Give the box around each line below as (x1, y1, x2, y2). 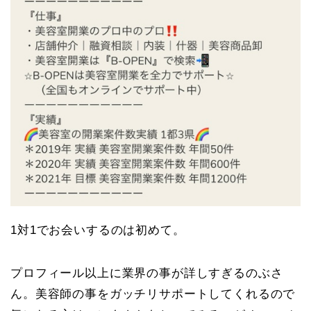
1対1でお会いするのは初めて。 (10, 224, 185, 237)
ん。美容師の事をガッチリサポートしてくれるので (10, 287, 296, 301)
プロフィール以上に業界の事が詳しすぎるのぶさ (10, 267, 283, 280)
